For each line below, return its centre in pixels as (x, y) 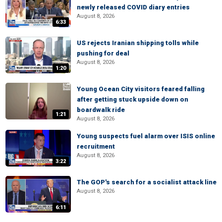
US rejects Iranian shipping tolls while (138, 43)
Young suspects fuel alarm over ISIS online (146, 136)
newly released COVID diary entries (133, 7)
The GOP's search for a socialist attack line (147, 182)
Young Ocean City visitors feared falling (141, 89)
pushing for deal (103, 53)
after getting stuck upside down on (133, 99)
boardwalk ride (101, 110)
